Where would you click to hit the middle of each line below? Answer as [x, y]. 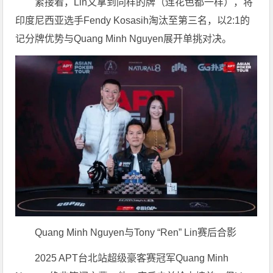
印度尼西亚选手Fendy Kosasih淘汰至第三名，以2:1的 [133, 21]
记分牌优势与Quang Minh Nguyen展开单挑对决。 [124, 39]
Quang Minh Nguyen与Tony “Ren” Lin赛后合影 [136, 233]
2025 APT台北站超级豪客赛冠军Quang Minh [132, 258]
